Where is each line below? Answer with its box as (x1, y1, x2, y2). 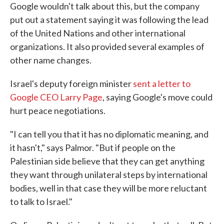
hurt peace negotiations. (10, 105, 105, 116)
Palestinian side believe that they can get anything (10, 155, 204, 167)
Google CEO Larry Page (10, 91, 102, 103)
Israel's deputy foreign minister (10, 78, 133, 89)
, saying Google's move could (102, 91, 212, 103)
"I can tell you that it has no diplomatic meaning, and (10, 128, 208, 140)
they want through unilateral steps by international (10, 169, 207, 180)
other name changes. (10, 54, 91, 66)
